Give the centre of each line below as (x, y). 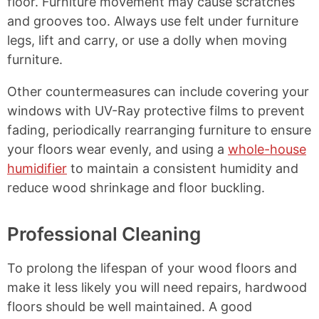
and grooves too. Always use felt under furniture (153, 21)
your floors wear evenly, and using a (117, 150)
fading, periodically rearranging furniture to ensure (159, 130)
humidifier (37, 169)
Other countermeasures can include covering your (158, 92)
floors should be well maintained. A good (130, 307)
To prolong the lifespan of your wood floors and (152, 268)
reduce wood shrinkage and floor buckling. (136, 188)
